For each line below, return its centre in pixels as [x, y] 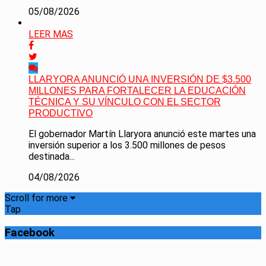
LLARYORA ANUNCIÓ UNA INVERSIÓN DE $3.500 [140, 80]
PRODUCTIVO [61, 113]
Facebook [30, 232]
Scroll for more [37, 198]
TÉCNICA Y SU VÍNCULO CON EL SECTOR [125, 102]
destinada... [52, 157]
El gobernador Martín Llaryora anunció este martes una [142, 134]
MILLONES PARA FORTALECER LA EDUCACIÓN [137, 91]
